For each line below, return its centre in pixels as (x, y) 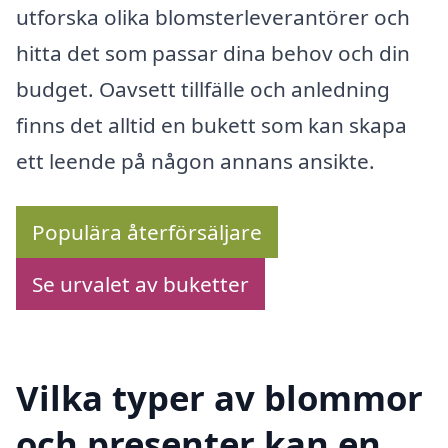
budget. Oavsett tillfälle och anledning (203, 88)
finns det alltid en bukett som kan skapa (211, 124)
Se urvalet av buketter (140, 284)
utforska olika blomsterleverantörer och (213, 16)
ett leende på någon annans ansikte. (195, 160)
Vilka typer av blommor (219, 397)
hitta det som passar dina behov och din (213, 52)
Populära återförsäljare (147, 232)
